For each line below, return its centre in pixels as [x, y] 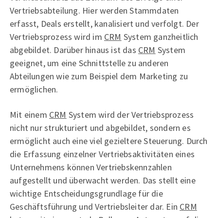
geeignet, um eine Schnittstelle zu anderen [89, 63]
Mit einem [29, 114]
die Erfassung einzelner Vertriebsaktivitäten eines [102, 154]
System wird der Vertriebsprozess [130, 114]
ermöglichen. [34, 89]
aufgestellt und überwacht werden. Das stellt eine [103, 180]
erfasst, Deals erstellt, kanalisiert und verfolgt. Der [104, 23]
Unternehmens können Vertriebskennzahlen [91, 167]
